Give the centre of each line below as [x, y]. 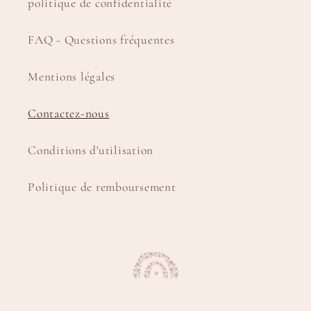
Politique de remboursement [102, 187]
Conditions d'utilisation [91, 150]
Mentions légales [72, 76]
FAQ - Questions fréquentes [101, 40]
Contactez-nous [69, 113]
